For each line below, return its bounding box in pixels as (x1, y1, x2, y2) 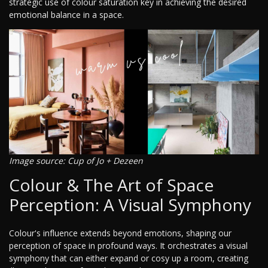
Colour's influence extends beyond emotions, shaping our (9, 227, 232, 239)
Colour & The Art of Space (9, 173, 214, 197)
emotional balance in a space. (9, 9, 124, 21)
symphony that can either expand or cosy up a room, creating (9, 252, 248, 264)
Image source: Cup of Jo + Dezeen (9, 155, 143, 167)
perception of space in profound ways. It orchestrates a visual (9, 240, 248, 252)
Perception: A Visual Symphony (9, 193, 251, 217)
